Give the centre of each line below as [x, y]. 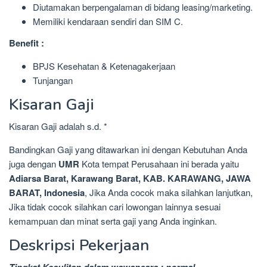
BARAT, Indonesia [47, 192]
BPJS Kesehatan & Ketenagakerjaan [104, 66]
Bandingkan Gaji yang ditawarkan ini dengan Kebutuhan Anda [128, 149]
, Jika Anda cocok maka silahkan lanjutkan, [169, 192]
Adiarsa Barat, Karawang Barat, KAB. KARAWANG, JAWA [130, 178]
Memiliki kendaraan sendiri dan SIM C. [108, 21]
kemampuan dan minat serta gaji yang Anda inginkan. [113, 221]
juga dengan [34, 163]
